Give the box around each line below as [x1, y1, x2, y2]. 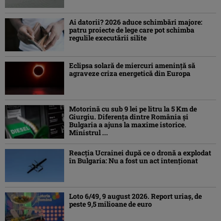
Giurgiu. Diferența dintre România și [69, 112, 188, 122]
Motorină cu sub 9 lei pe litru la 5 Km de [69, 104, 197, 114]
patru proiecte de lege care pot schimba [69, 25, 194, 35]
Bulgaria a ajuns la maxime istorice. [69, 120, 186, 130]
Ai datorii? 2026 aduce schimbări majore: [69, 17, 202, 27]
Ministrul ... [69, 128, 108, 138]
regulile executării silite [69, 33, 147, 42]
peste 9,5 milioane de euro [69, 199, 152, 209]
